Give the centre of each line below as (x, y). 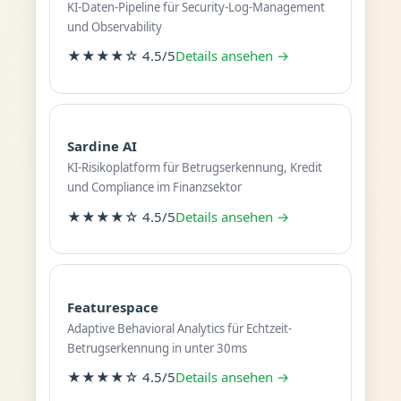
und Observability (114, 26)
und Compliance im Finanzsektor (154, 188)
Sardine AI (102, 146)
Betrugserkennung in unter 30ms (157, 348)
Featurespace (112, 307)
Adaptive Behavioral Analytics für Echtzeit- (179, 328)
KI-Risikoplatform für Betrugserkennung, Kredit (194, 168)
